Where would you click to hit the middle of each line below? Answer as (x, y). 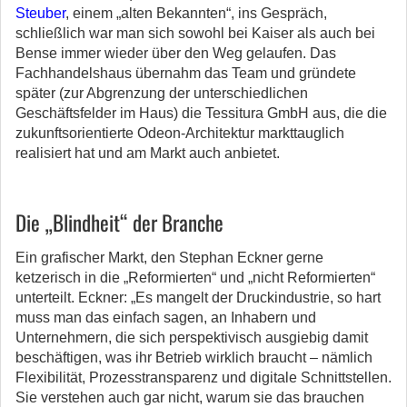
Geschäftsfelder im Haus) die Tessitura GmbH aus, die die (201, 113)
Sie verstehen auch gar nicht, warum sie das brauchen (190, 397)
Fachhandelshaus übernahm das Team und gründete (186, 73)
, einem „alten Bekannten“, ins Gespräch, (196, 13)
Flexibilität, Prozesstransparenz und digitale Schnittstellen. (203, 377)
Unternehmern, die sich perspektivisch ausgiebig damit (192, 338)
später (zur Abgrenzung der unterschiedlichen (162, 93)
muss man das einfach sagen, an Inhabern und (166, 318)
